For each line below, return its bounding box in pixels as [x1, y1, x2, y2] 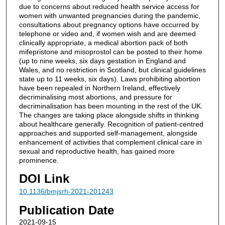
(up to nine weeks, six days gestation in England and [19, 56, 186, 65]
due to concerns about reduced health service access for [19, 2, 199, 11]
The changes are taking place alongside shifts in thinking [19, 110, 199, 119]
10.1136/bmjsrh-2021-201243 [19, 187, 114, 195]
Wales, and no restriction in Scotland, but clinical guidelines [19, 65, 206, 74]
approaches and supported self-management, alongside [19, 129, 197, 137]
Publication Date [19, 203, 114, 217]
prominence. [19, 156, 59, 164]
